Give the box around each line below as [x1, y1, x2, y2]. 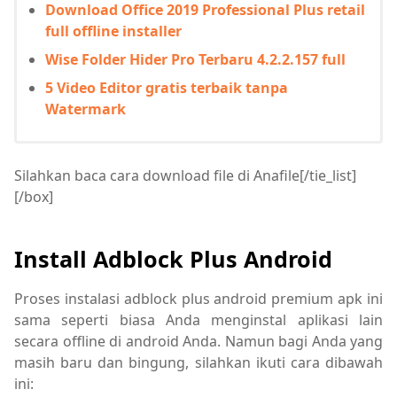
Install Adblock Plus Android [14, 243, 332, 274]
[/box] [14, 186, 53, 206]
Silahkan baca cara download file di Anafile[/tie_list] [14, 165, 356, 185]
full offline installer [45, 20, 182, 41]
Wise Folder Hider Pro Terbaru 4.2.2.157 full [45, 49, 346, 69]
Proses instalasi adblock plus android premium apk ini [14, 288, 383, 308]
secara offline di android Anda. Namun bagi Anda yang [14, 331, 383, 351]
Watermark [45, 98, 126, 119]
